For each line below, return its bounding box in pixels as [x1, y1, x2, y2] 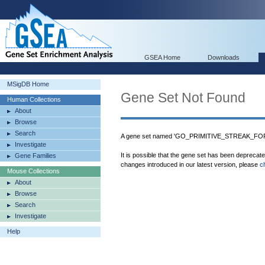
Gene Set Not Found [121, 90, 245, 105]
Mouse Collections [7, 167, 60, 174]
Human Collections [7, 96, 61, 103]
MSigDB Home [7, 80, 49, 88]
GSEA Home [144, 54, 180, 61]
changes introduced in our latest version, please [121, 161, 260, 168]
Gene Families [15, 152, 56, 159]
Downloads [208, 54, 240, 61]
